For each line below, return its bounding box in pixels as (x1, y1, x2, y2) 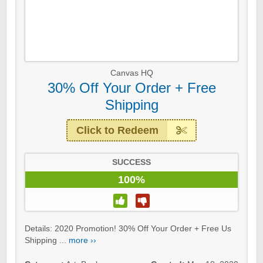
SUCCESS (112, 158, 151, 167)
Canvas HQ (110, 69, 153, 78)
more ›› (69, 236, 96, 245)
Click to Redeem (76, 124, 159, 137)
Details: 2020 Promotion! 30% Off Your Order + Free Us (25, 224, 231, 234)
